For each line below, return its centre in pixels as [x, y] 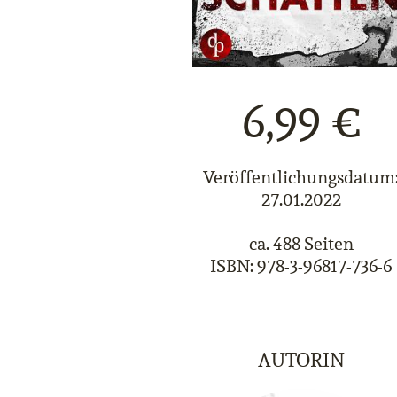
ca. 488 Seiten [301, 244]
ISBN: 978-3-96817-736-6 [301, 266]
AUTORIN [301, 360]
